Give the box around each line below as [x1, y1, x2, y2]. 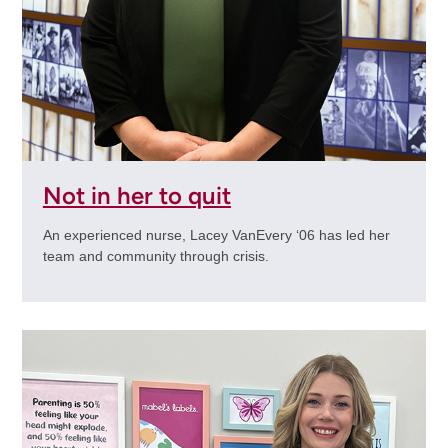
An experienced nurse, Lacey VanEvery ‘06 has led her [42, 226, 390, 243]
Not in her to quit [42, 180, 231, 210]
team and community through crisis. [42, 247, 269, 264]
